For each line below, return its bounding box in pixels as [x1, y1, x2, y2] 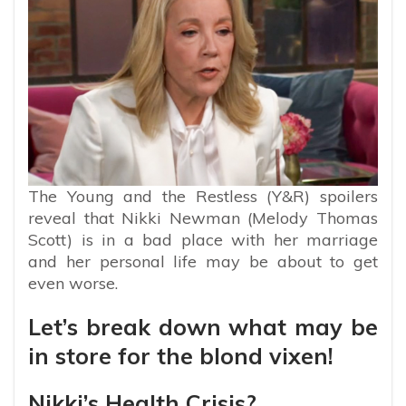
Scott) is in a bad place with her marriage [28, 228, 378, 250]
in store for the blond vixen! [28, 341, 333, 370]
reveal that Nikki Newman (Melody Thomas [28, 207, 378, 228]
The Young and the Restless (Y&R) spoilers [28, 185, 378, 207]
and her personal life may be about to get [28, 250, 378, 272]
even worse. [28, 272, 118, 294]
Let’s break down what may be [28, 312, 378, 341]
